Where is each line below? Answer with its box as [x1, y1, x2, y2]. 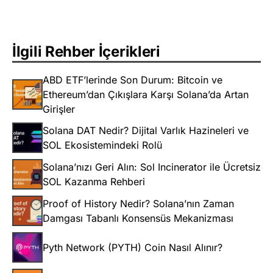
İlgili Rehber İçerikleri [12, 43, 160, 61]
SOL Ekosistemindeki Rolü [43, 139, 162, 152]
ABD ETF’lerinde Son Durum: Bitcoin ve [43, 74, 222, 87]
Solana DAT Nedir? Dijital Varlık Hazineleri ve [43, 124, 249, 137]
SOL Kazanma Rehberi [43, 175, 145, 188]
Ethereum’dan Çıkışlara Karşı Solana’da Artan [43, 88, 249, 101]
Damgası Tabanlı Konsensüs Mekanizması [43, 212, 233, 225]
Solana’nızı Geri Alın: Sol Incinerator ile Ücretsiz [43, 161, 261, 174]
